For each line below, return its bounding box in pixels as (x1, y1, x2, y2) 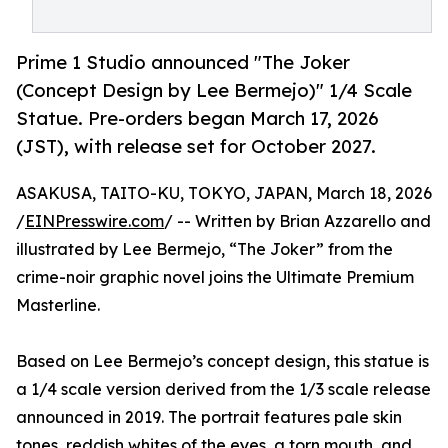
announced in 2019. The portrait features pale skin (16, 407, 402, 428)
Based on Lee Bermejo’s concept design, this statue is (16, 351, 429, 372)
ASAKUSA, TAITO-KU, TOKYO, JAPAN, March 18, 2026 (16, 183, 432, 204)
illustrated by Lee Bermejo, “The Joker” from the (16, 239, 393, 260)
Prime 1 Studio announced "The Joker (16, 51, 350, 74)
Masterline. (16, 295, 100, 316)
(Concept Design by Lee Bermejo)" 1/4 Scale (16, 79, 412, 102)
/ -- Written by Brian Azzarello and (164, 211, 431, 232)
